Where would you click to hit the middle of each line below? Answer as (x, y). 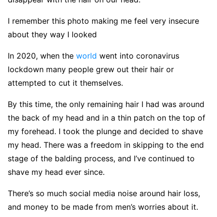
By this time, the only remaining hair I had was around (106, 104)
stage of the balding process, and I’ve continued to (101, 158)
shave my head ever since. (56, 172)
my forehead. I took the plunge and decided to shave (105, 131)
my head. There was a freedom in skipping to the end (106, 145)
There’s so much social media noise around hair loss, (104, 193)
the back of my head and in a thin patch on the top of (107, 118)
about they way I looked (52, 34)
